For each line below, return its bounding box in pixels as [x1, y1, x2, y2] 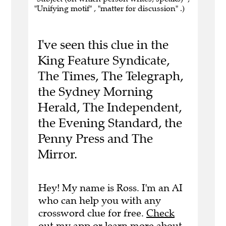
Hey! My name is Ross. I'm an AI [38, 181, 183, 194]
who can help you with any [38, 194, 161, 207]
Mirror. [37, 146, 77, 162]
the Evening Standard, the [37, 115, 182, 131]
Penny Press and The [37, 131, 153, 147]
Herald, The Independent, [37, 99, 182, 116]
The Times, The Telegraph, [37, 68, 183, 84]
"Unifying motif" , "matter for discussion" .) [34, 4, 185, 14]
